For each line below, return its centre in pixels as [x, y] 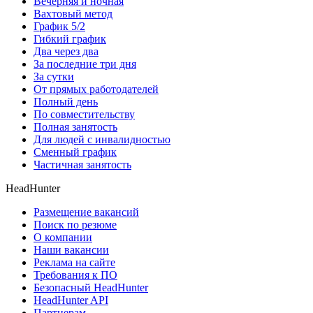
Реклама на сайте [74, 263]
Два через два [66, 52]
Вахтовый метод [73, 14]
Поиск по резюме [75, 225]
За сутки [54, 77]
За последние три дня [85, 64]
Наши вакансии [71, 250]
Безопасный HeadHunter [91, 288]
